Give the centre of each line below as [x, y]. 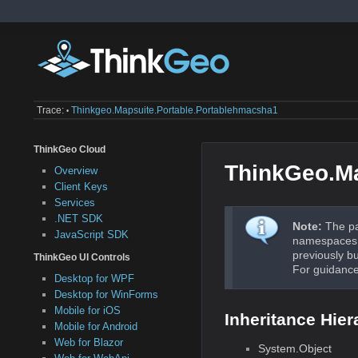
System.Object [295, 349]
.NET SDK [78, 219]
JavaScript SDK [91, 235]
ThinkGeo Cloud [70, 149]
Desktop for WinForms [106, 295]
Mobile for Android [95, 327]
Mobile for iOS [87, 311]
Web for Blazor [88, 343]
